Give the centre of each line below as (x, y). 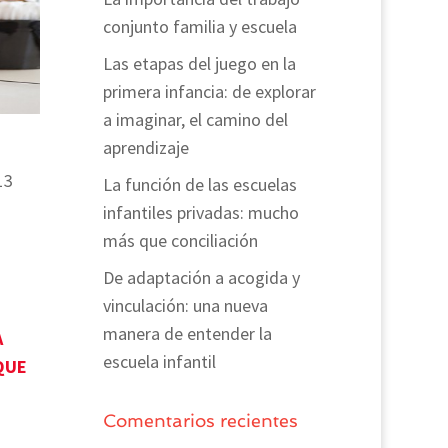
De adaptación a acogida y (201, 277)
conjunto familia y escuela (199, 26)
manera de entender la (187, 333)
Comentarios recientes (200, 420)
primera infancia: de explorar (209, 91)
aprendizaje (145, 147)
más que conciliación (180, 240)
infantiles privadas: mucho (200, 212)
